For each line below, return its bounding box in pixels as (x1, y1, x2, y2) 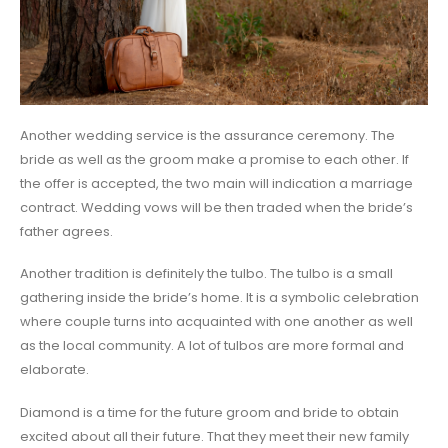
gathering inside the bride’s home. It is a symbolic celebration (20, 288, 419, 308)
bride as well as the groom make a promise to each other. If (20, 149, 409, 169)
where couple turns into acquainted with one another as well (20, 312, 413, 332)
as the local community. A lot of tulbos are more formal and (20, 336, 404, 356)
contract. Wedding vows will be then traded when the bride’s (20, 197, 413, 217)
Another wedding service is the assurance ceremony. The (20, 125, 395, 145)
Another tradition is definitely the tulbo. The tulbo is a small (20, 264, 393, 284)
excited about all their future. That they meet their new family (20, 426, 409, 446)
